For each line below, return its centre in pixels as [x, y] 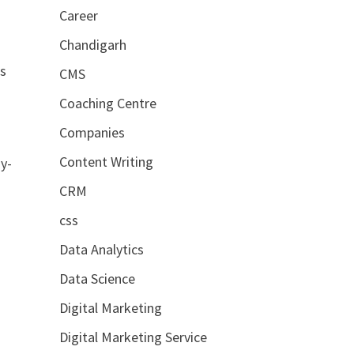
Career [78, 15]
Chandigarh [92, 44]
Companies [92, 132]
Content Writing [106, 161]
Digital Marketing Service [133, 337]
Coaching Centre [107, 103]
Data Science [97, 278]
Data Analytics [101, 249]
